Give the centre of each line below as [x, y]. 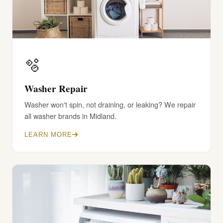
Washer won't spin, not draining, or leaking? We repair [110, 104]
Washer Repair [56, 89]
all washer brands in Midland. [70, 116]
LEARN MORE [49, 135]
